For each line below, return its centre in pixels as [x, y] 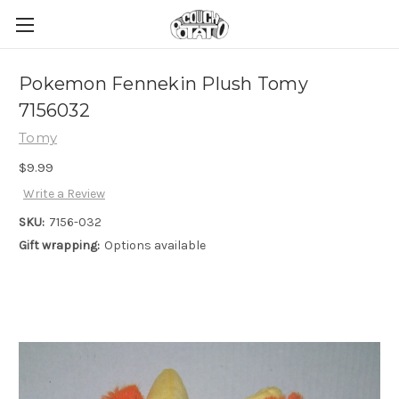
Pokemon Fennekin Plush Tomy [163, 84]
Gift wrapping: [59, 246]
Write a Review [64, 194]
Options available [155, 246]
